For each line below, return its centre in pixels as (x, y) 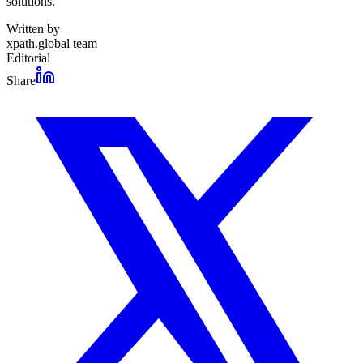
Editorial (28, 58)
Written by (33, 28)
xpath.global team (52, 43)
